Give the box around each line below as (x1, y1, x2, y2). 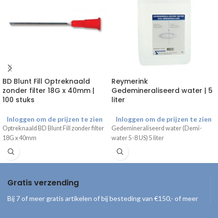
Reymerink (111, 76, 148, 87)
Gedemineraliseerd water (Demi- (111, 125, 202, 132)
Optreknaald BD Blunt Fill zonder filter (2, 125, 104, 132)
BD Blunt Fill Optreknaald (2, 76, 90, 87)
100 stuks (2, 95, 35, 105)
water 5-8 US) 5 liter (111, 134, 164, 142)
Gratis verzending (7, 177, 79, 188)
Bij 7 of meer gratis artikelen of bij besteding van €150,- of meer (7, 194, 198, 202)
